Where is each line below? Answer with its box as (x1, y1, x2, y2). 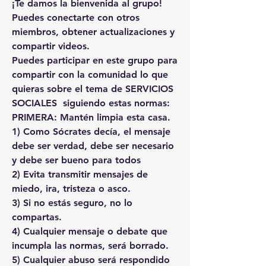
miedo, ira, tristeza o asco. (12, 183, 131, 195)
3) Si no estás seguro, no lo (12, 197, 132, 209)
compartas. (12, 211, 62, 223)
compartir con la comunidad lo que (12, 69, 168, 81)
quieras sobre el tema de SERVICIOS (12, 83, 173, 95)
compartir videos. (12, 40, 90, 52)
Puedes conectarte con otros (12, 12, 140, 24)
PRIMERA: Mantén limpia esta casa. (12, 112, 170, 123)
